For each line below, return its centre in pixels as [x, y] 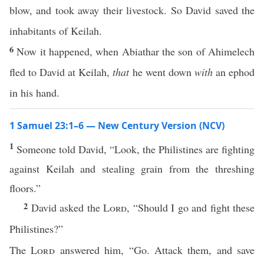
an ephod [234, 72]
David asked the [67, 207]
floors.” [25, 188]
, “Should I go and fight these [191, 207]
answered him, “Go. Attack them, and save [155, 250]
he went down [162, 72]
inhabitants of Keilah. [56, 31]
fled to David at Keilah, [61, 72]
